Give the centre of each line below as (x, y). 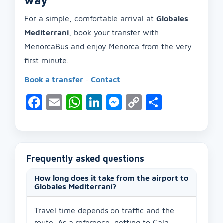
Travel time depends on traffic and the (104, 210)
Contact (106, 79)
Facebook (77, 102)
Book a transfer (54, 79)
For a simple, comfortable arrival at (90, 18)
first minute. (47, 60)
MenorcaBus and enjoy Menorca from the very (108, 46)
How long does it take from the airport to (111, 178)
